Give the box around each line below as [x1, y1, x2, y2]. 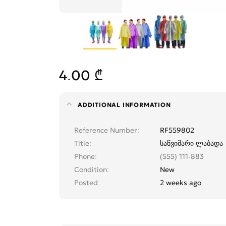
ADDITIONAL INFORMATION [78, 101, 171, 109]
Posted [74, 178, 98, 188]
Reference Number [74, 126, 137, 135]
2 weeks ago [160, 178, 201, 188]
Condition [74, 165, 107, 175]
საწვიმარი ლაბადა [160, 139, 223, 148]
